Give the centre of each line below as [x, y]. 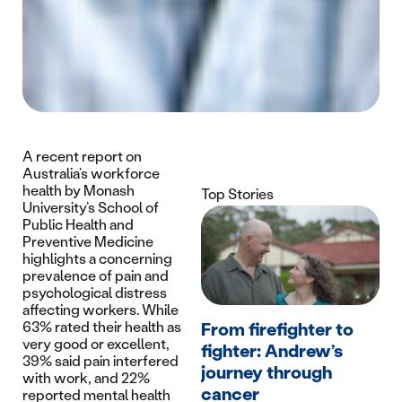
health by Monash [79, 190]
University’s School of [91, 207]
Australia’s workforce [91, 173]
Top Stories [237, 194]
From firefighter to [277, 330]
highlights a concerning [97, 258]
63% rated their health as [102, 327]
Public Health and [78, 224]
